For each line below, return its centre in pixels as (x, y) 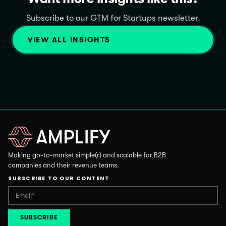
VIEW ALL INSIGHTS (69, 40)
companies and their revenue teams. (64, 165)
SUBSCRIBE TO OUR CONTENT (59, 178)
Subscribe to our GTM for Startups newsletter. (113, 18)
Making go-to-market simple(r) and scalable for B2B (87, 155)
